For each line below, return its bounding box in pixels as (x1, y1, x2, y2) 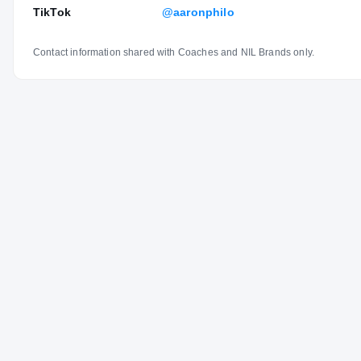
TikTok (33, 5, 71, 19)
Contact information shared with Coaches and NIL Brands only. (33, 46, 314, 58)
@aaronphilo (162, 5, 234, 19)
